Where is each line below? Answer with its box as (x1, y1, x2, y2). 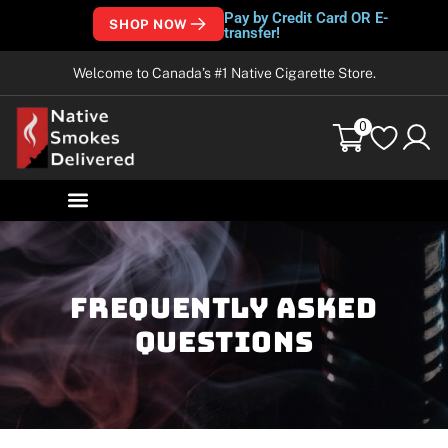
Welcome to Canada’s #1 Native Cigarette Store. (72, 65, 376, 81)
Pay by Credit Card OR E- (224, 8, 389, 27)
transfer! (224, 23, 280, 42)
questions (134, 322, 314, 360)
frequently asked (70, 288, 378, 326)
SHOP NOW (109, 16, 188, 32)
